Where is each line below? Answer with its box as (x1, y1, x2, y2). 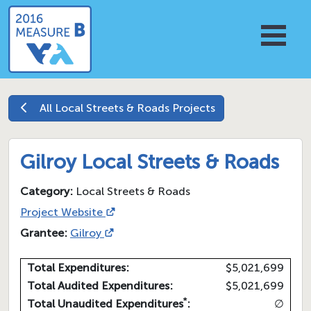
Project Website (20, 205, 103, 219)
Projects (169, 101, 215, 115)
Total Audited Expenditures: (27, 279, 173, 293)
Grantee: (20, 226, 67, 240)
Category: (20, 185, 73, 199)
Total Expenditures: (27, 261, 129, 275)
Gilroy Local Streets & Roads (20, 150, 284, 174)
